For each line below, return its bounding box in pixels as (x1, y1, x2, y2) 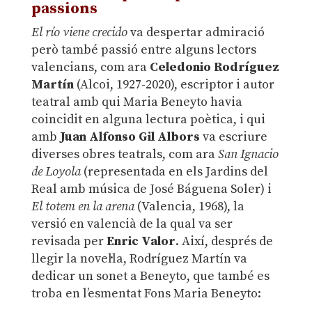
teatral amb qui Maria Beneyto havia (31, 94, 242, 111)
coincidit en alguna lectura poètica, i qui (31, 111, 265, 128)
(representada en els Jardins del (80, 164, 268, 180)
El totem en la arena (31, 198, 134, 215)
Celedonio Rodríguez (149, 59, 279, 76)
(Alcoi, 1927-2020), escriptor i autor (73, 77, 274, 93)
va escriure (202, 129, 267, 146)
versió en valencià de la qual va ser (31, 216, 233, 233)
